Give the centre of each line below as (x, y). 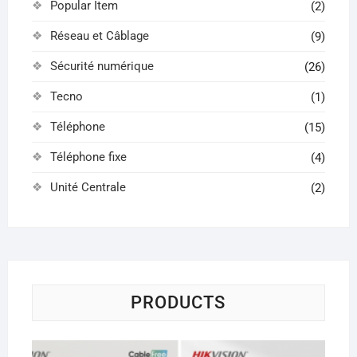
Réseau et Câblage (99, 35)
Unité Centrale (88, 187)
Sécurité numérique (102, 66)
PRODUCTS (178, 302)
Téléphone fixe (88, 157)
